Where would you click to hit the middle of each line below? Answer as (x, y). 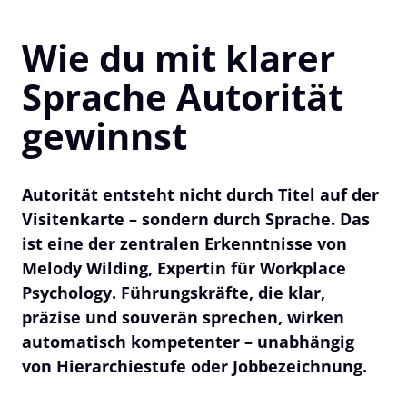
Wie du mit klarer (179, 57)
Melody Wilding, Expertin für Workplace (184, 268)
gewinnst (104, 135)
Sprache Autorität (183, 96)
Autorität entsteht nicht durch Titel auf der (200, 194)
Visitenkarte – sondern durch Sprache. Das (196, 218)
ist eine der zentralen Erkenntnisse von (184, 243)
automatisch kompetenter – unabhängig (188, 341)
